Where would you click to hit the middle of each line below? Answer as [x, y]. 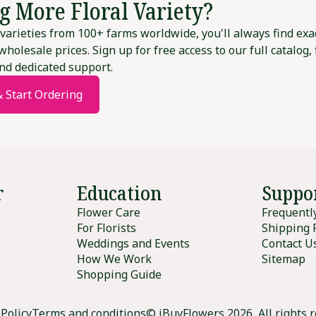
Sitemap [284, 259]
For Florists [106, 228]
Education [119, 193]
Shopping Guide [119, 275]
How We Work [114, 259]
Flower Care [108, 213]
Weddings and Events [133, 244]
